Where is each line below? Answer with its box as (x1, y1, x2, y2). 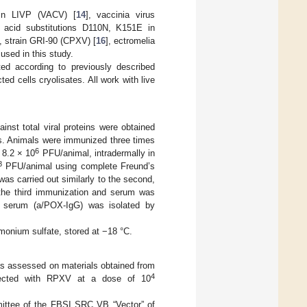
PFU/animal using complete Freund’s (1, 160, 156, 171)
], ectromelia (105, 35, 156, 46)
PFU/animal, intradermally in (39, 147, 156, 158)
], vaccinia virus (85, 9, 156, 20)
